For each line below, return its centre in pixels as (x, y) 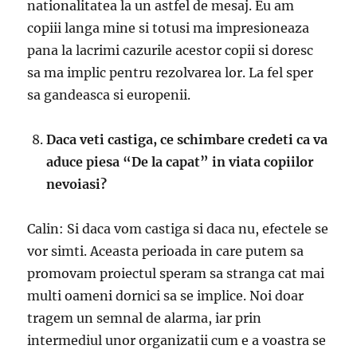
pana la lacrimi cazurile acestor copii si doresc (171, 51)
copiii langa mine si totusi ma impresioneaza (169, 28)
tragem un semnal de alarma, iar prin (145, 318)
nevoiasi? (77, 184)
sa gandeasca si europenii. (109, 95)
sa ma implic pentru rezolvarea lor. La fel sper (171, 73)
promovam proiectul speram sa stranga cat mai (176, 274)
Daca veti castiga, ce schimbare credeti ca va (187, 140)
